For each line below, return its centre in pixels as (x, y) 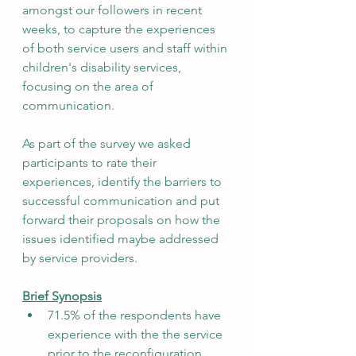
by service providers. (80, 258)
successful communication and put (122, 201)
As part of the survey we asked (108, 143)
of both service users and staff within (126, 48)
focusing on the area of (89, 86)
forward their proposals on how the (123, 220)
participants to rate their (91, 163)
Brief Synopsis (62, 296)
